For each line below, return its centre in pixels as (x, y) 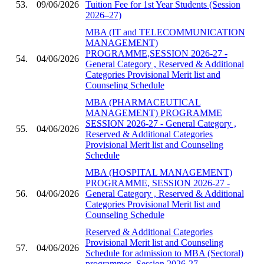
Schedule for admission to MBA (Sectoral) (164, 253)
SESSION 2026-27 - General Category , (161, 123)
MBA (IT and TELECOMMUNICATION (165, 32)
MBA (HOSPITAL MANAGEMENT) (159, 172)
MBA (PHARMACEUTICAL (143, 102)
